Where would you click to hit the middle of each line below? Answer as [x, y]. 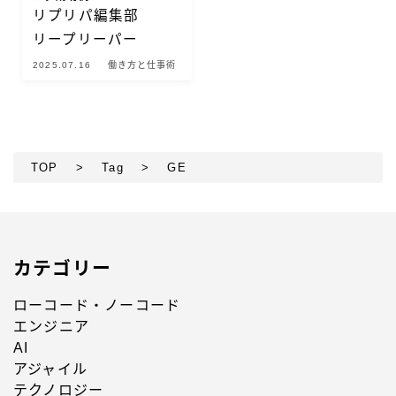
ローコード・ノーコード [97, 306]
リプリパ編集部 [86, 16]
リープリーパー [86, 40]
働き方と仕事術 [142, 65]
